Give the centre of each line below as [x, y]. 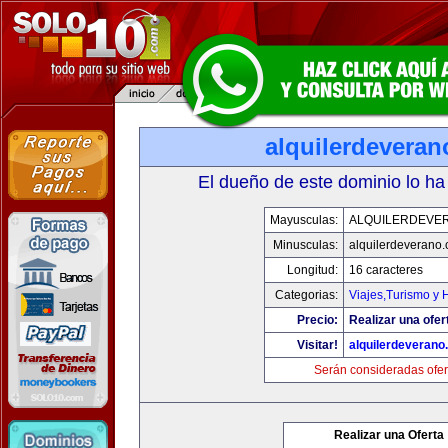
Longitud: [312, 270]
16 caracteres [386, 270]
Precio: [317, 320]
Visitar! [317, 345]
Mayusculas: [304, 220]
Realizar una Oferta [389, 435]
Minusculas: [305, 245]
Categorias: [306, 295]
